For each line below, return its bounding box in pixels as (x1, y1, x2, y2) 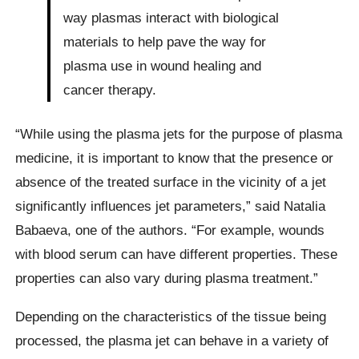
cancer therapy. (63, 82, 157, 99)
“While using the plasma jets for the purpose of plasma (15, 126, 343, 143)
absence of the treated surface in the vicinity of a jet (15, 174, 327, 191)
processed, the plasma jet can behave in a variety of (15, 332, 329, 349)
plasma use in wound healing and (63, 58, 262, 75)
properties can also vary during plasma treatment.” (15, 270, 319, 287)
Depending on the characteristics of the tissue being (15, 308, 327, 325)
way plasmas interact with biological (63, 10, 280, 26)
